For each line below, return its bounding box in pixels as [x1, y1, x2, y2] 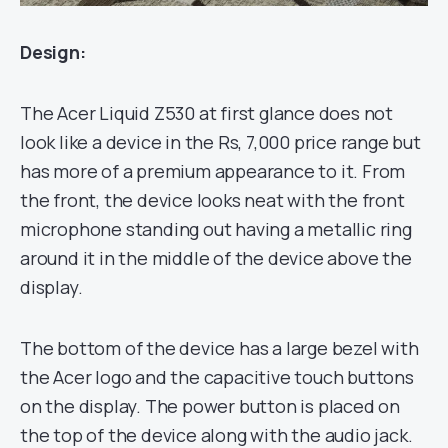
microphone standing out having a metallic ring [20, 216, 412, 241]
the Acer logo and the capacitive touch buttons [20, 364, 414, 389]
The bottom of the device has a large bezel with [20, 335, 419, 360]
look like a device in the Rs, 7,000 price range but [20, 129, 421, 154]
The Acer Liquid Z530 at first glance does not [20, 100, 393, 125]
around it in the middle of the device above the [20, 245, 412, 270]
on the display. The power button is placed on [20, 393, 400, 418]
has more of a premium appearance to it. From [20, 158, 406, 183]
